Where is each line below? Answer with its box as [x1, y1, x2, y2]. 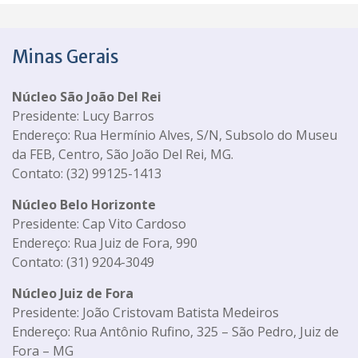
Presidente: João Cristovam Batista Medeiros [12, 303, 279, 321]
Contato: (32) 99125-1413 [12, 164, 161, 182]
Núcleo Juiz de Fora [12, 284, 133, 302]
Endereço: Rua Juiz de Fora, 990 [12, 233, 197, 252]
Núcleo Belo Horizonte [12, 195, 156, 213]
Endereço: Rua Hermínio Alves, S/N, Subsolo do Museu [12, 125, 337, 144]
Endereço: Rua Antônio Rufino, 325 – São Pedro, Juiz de [12, 322, 339, 340]
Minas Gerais [12, 45, 119, 68]
